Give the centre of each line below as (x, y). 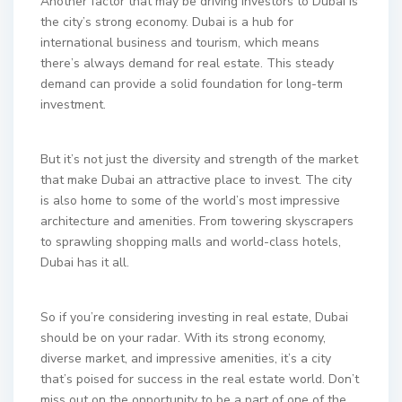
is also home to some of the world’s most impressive (190, 201)
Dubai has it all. (85, 262)
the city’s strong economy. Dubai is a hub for (167, 22)
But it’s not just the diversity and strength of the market (199, 159)
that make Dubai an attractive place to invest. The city (196, 180)
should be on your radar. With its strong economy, (183, 338)
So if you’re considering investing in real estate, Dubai (194, 317)
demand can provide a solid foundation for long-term (192, 84)
